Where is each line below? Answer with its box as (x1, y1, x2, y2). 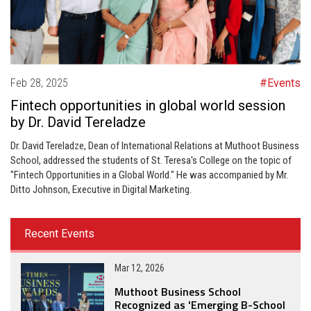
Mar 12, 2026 (115, 262, 165, 274)
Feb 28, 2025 (10, 76, 68, 90)
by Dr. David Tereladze (10, 114, 146, 131)
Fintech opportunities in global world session (10, 97, 285, 114)
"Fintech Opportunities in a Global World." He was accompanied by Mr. (10, 169, 288, 181)
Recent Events (24, 227, 94, 240)
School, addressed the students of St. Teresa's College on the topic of (10, 154, 292, 167)
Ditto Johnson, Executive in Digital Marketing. (10, 183, 192, 196)
